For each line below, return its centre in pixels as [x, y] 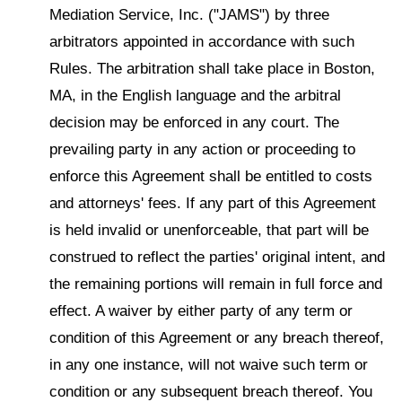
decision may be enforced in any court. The [194, 122]
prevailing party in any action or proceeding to [202, 149]
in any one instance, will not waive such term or [209, 364]
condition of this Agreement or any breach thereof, [217, 337]
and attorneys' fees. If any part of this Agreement [213, 203]
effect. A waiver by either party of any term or [201, 310]
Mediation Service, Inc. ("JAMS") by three [189, 14]
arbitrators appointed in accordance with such [202, 41]
